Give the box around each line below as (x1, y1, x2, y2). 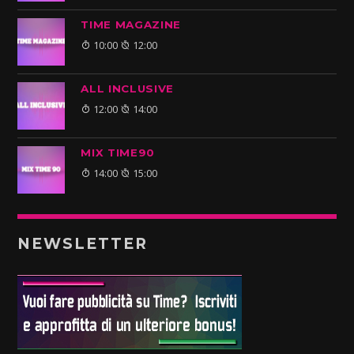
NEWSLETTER (17, 234, 148, 253)
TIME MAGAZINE (81, 17, 182, 31)
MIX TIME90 (81, 145, 156, 159)
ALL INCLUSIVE (81, 81, 175, 95)
